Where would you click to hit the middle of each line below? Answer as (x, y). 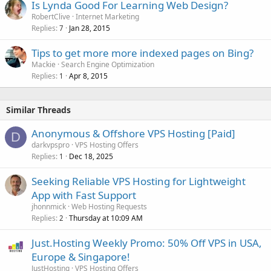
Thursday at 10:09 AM (106, 218)
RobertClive (51, 17)
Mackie (44, 64)
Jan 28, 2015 (90, 28)
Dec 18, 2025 (91, 156)
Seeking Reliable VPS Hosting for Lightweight (139, 181)
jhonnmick (49, 207)
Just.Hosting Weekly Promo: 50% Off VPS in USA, (147, 243)
